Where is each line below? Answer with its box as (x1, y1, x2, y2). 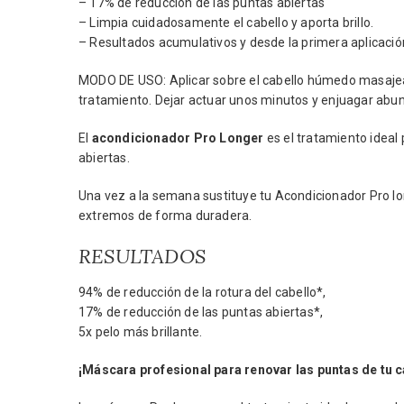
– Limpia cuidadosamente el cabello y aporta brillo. (78, 15, 374, 30)
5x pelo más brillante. (78, 325, 203, 339)
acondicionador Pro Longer (91, 131, 264, 145)
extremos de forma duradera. (78, 208, 252, 223)
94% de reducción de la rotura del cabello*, (78, 285, 326, 299)
